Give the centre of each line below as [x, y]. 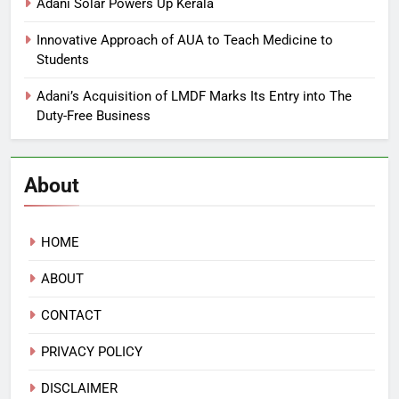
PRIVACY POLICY [92, 351]
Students [63, 59]
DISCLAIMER [79, 388]
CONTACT [71, 315]
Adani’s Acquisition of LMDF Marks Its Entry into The [194, 96]
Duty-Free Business [94, 115]
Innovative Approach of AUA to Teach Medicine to [185, 40]
